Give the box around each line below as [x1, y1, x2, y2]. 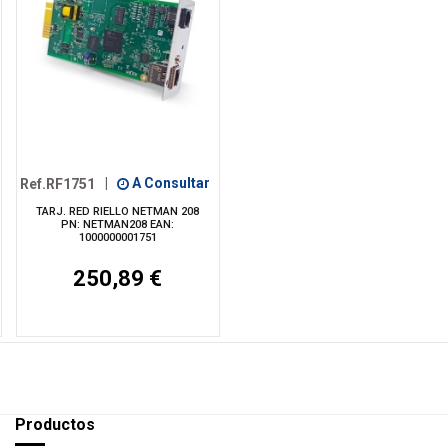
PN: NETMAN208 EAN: [61, 217, 175, 231]
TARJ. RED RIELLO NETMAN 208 [36, 204, 200, 218]
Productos [15, 415, 95, 435]
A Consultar [128, 175, 210, 192]
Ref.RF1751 [20, 175, 96, 192]
